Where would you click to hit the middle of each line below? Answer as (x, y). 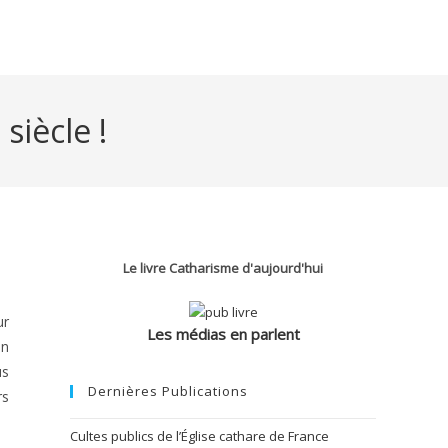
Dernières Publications (168, 391)
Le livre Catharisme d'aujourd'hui (223, 268)
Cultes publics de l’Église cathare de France (199, 436)
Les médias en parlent (223, 334)
